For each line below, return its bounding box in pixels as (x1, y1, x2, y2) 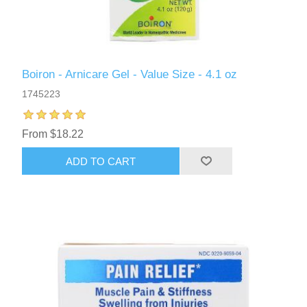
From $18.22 (22, 128, 84, 140)
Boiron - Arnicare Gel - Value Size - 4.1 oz (22, 68, 238, 82)
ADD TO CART (66, 155, 136, 167)
